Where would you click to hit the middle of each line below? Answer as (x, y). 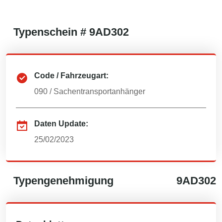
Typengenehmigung (63, 181)
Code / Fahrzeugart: (71, 76)
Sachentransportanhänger (99, 91)
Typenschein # (51, 32)
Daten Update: (61, 124)
